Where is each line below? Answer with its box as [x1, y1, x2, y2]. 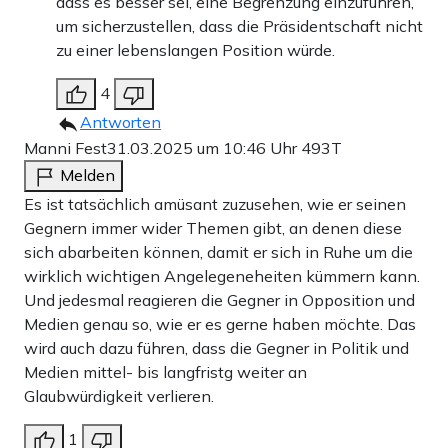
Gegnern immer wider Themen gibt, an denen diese [24, 218, 402, 239]
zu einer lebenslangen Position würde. [56, 40, 335, 61]
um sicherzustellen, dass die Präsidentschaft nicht [56, 16, 423, 37]
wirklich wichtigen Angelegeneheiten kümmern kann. [24, 266, 420, 287]
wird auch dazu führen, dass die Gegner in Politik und [24, 338, 409, 359]
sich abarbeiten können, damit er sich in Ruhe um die [24, 242, 413, 263]
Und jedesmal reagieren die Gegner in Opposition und [24, 290, 415, 311]
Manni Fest [24, 138, 107, 159]
